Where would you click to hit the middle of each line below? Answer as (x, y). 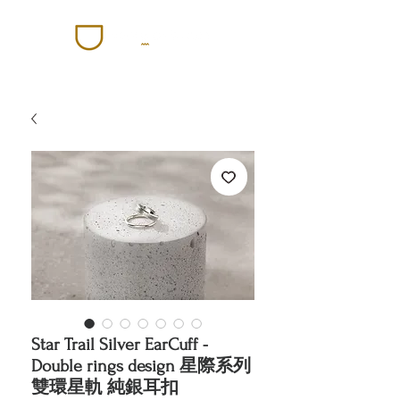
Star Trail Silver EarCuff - (120, 345)
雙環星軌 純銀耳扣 (105, 387)
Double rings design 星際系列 (141, 366)
